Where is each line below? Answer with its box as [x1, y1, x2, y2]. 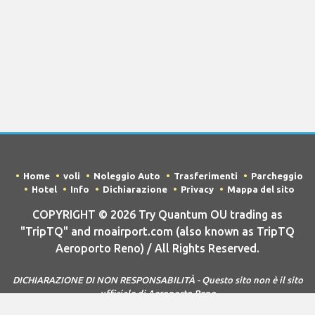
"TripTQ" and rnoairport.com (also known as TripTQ [20, 225, 295, 238]
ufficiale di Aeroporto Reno [99, 288, 216, 299]
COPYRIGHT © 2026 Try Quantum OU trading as [32, 208, 283, 221]
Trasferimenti [174, 171, 238, 181]
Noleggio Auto [94, 171, 160, 181]
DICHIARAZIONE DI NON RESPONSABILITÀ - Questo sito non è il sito [12, 275, 303, 285]
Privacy [181, 184, 214, 195]
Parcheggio [251, 171, 303, 181]
